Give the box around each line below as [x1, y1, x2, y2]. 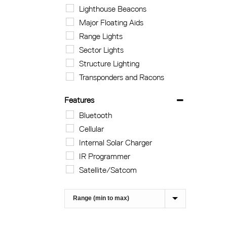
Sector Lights [79, 45, 124, 55]
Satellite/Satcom [79, 165, 137, 175]
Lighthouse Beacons [79, 4, 147, 14]
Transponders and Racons [79, 72, 165, 83]
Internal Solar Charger [79, 137, 153, 148]
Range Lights [79, 31, 123, 42]
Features [64, 95, 94, 105]
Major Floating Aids [79, 17, 144, 28]
